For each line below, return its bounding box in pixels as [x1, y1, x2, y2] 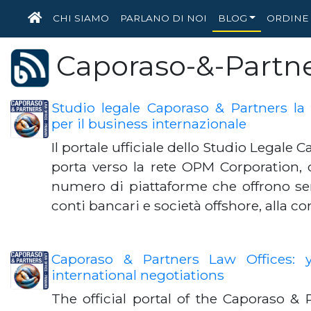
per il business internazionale [51, 115, 246, 132]
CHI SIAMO [53, 12, 109, 24]
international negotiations [51, 267, 224, 283]
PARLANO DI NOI [120, 12, 207, 24]
